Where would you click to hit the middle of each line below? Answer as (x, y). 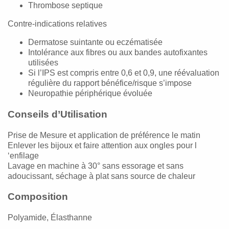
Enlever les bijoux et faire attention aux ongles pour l (102, 145)
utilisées (43, 63)
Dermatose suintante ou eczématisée (95, 42)
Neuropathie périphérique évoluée (90, 94)
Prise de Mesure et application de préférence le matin (104, 135)
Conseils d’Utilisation (58, 114)
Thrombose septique (65, 6)
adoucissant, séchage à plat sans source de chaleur (101, 176)
